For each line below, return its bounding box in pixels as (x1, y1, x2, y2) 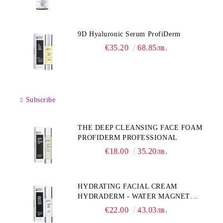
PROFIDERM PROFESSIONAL (78, 134, 178, 141)
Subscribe (25, 96, 56, 104)
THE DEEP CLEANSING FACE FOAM (78, 124, 203, 131)
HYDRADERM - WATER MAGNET (78, 193, 190, 200)
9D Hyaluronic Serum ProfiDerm (78, 30, 181, 38)
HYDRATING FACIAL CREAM (78, 183, 177, 190)
